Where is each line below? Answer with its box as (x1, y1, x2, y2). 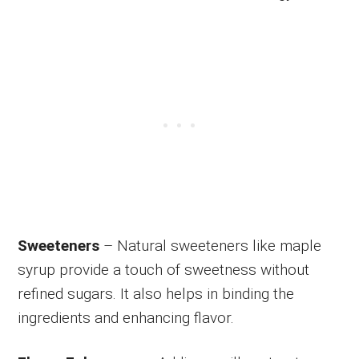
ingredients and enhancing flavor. (18, 308, 235, 327)
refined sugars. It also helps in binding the (18, 284, 295, 303)
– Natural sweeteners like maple (99, 236, 322, 255)
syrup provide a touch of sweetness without (18, 260, 310, 279)
